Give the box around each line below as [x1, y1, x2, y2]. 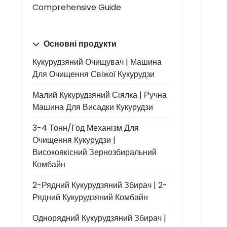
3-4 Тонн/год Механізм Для [32, 122, 139, 134]
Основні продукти [42, 38, 117, 50]
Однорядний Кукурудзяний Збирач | [32, 212, 166, 224]
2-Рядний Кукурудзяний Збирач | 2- [32, 179, 167, 191]
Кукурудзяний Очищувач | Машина [32, 56, 162, 68]
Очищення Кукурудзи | [32, 134, 116, 146]
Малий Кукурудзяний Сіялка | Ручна [32, 89, 167, 101]
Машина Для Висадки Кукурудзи [32, 101, 153, 113]
